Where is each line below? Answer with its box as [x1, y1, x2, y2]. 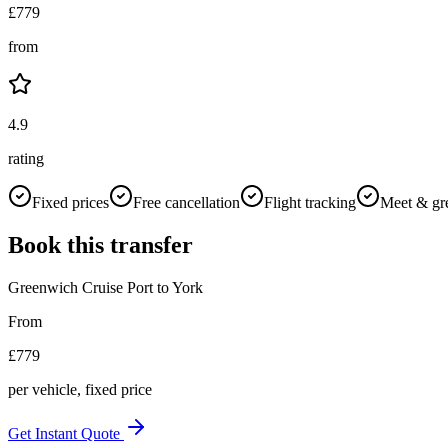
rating [8, 149, 44, 167]
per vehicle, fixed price [8, 380, 152, 398]
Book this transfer [8, 231, 193, 258]
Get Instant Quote [8, 424, 124, 442]
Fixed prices [32, 193, 109, 211]
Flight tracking [264, 193, 356, 211]
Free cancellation [133, 193, 240, 211]
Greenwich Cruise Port [8, 278, 153, 296]
